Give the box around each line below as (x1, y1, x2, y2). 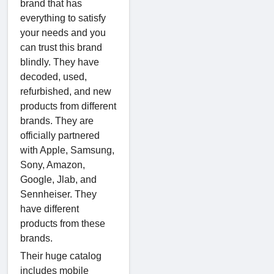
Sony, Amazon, (20, 159, 85, 170)
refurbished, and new (20, 86, 111, 97)
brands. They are (20, 115, 94, 126)
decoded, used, (20, 71, 87, 82)
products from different (20, 100, 116, 111)
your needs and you (20, 27, 106, 38)
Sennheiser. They (20, 188, 97, 199)
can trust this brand (20, 42, 102, 53)
